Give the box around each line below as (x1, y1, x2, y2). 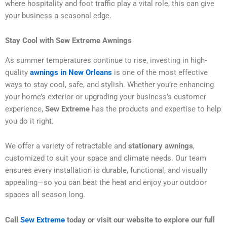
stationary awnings (126, 141, 193, 151)
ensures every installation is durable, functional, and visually (5, 166, 207, 175)
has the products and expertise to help (92, 104, 221, 113)
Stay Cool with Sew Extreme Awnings (5, 36, 132, 46)
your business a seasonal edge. (5, 11, 111, 20)
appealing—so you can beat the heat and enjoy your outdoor (5, 178, 207, 187)
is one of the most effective (112, 67, 208, 77)
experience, (5, 104, 43, 113)
